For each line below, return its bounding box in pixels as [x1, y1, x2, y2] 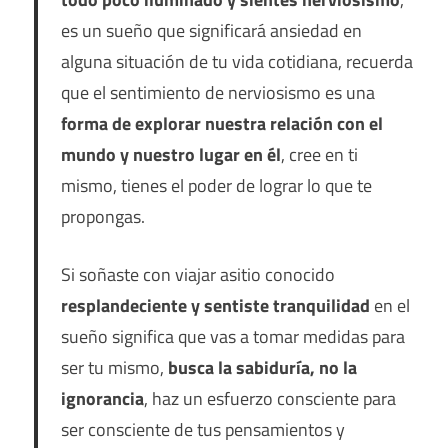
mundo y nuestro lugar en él [60, 141, 281, 169]
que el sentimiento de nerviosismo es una [60, 79, 379, 107]
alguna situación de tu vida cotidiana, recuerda [60, 48, 413, 76]
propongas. [60, 203, 145, 231]
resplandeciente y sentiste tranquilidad [60, 292, 370, 320]
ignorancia [60, 385, 144, 413]
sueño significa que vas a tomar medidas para [60, 323, 405, 351]
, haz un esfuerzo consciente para [143, 385, 396, 413]
